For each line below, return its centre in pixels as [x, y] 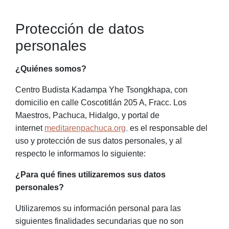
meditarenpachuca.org [85, 128]
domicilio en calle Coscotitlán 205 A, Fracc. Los [101, 102]
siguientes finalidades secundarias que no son [99, 221]
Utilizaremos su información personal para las [98, 208]
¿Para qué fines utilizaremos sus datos [90, 175]
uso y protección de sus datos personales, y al [99, 141]
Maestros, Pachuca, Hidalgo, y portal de [87, 115]
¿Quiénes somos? [52, 69]
